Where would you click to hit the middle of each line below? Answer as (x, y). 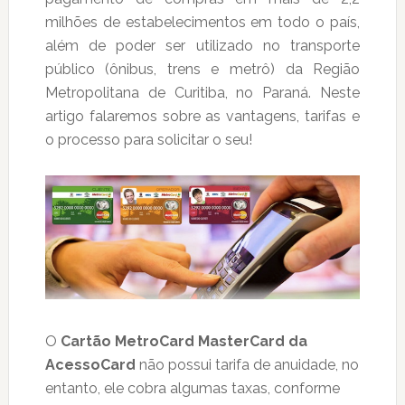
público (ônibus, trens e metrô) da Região (202, 69)
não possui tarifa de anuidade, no (249, 364)
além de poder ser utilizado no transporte (202, 46)
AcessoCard (92, 364)
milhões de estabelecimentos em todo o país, (202, 22)
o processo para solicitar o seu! (148, 140)
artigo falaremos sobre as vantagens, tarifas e (202, 116)
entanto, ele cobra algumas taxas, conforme (192, 388)
